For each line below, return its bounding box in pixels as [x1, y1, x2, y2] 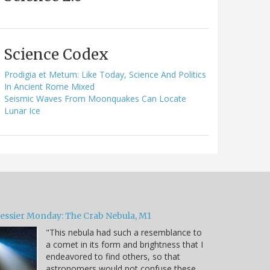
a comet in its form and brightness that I [46, 238, 203, 250]
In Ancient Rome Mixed [4, 80, 95, 92]
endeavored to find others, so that [46, 250, 180, 262]
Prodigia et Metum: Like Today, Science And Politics [4, 68, 206, 80]
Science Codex [4, 45, 108, 64]
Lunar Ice [4, 104, 40, 116]
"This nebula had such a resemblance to [46, 226, 202, 238]
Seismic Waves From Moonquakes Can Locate [4, 92, 186, 104]
